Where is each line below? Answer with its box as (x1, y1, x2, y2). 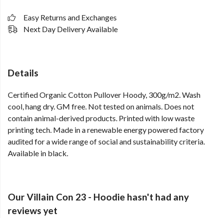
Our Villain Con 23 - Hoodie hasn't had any (8, 191, 189, 203)
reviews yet (8, 205, 57, 217)
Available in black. (8, 148, 68, 158)
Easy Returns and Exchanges (23, 13, 117, 22)
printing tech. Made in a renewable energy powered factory (8, 125, 204, 135)
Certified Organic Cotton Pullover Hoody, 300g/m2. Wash (8, 90, 200, 100)
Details (8, 67, 38, 78)
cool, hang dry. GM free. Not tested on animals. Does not (8, 102, 194, 111)
